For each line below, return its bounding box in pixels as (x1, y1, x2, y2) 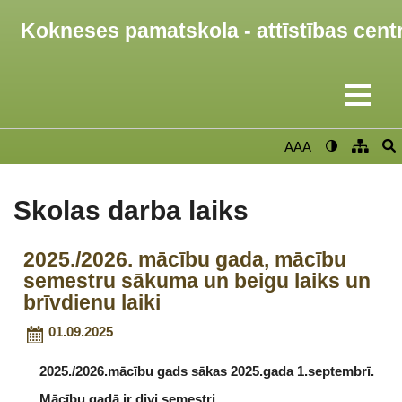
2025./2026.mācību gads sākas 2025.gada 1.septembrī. (39, 363, 375, 380)
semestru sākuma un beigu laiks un (23, 269, 371, 293)
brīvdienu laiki (23, 291, 162, 314)
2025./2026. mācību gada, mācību (23, 248, 347, 271)
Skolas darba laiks (13, 195, 249, 225)
